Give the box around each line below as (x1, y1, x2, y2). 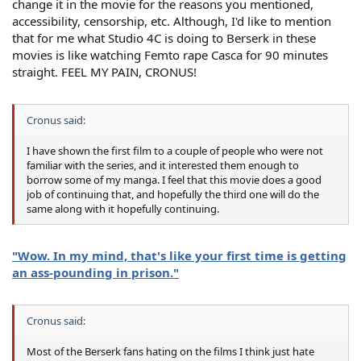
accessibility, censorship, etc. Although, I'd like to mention (12, 13, 331, 30)
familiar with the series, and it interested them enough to (27, 157, 299, 172)
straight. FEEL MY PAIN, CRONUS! (12, 64, 197, 81)
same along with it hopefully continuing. (27, 201, 219, 216)
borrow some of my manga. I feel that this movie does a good (27, 172, 322, 187)
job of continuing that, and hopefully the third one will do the (27, 186, 319, 201)
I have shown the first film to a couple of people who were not (27, 143, 323, 158)
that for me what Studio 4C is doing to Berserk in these (12, 30, 316, 47)
